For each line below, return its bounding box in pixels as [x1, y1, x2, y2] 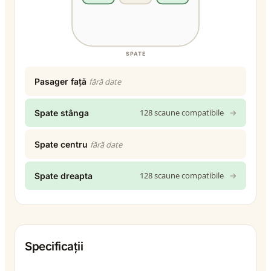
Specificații [25, 239, 83, 253]
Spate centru [34, 139, 88, 149]
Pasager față [34, 76, 87, 87]
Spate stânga [34, 107, 89, 118]
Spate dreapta [34, 170, 93, 181]
